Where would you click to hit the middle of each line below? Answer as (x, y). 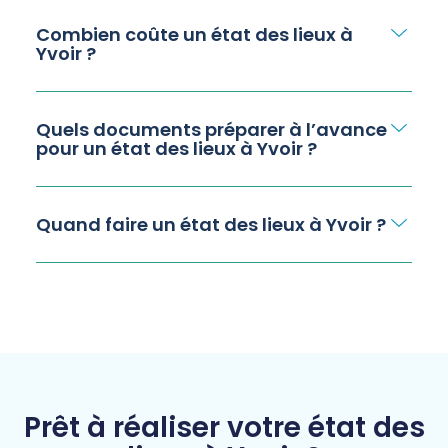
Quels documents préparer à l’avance (211, 130)
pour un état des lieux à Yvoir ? (176, 149)
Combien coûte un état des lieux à (194, 35)
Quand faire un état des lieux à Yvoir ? (210, 225)
